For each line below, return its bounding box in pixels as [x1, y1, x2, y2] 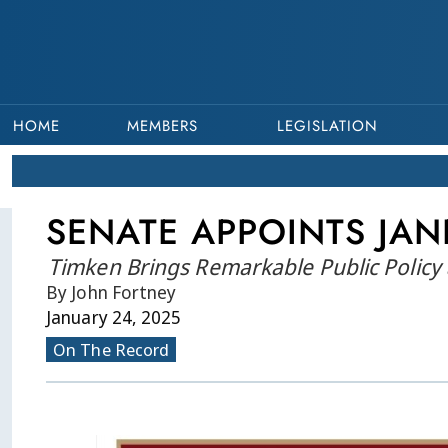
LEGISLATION [277, 115, 379, 137]
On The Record [53, 338, 170, 361]
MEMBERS [126, 115, 198, 137]
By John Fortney [46, 280, 177, 304]
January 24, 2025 [46, 305, 182, 329]
